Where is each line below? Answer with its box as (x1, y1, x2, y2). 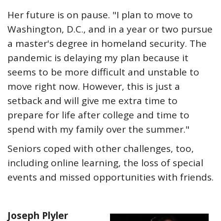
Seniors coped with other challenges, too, (7, 142, 194, 155)
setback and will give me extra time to (7, 94, 178, 107)
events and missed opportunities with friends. (7, 171, 214, 184)
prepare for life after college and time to (7, 109, 189, 121)
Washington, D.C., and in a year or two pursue (7, 23, 213, 36)
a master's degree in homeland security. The (7, 37, 207, 50)
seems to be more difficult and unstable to (7, 66, 199, 78)
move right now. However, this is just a (7, 80, 180, 93)
